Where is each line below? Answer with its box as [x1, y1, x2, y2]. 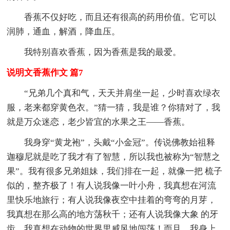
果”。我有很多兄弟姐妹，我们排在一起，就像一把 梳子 [7, 166, 223, 176]
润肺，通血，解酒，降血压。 [7, 26, 121, 36]
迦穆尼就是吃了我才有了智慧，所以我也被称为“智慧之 [7, 151, 221, 162]
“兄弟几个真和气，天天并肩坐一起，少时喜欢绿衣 [24, 88, 221, 98]
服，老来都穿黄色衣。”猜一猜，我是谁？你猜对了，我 [7, 102, 221, 112]
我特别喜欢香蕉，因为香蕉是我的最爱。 [24, 47, 182, 57]
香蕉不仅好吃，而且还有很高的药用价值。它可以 [24, 12, 217, 22]
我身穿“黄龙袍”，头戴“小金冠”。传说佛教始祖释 [24, 137, 216, 147]
